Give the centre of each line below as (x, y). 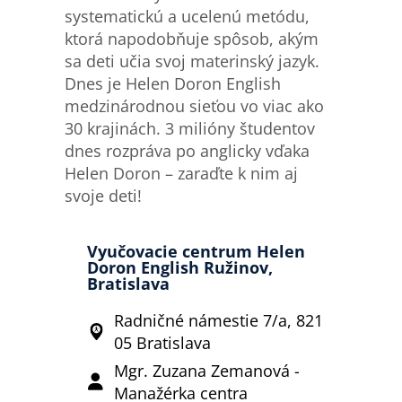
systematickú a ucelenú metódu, (188, 16)
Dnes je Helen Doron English (173, 83)
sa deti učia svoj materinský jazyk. (192, 61)
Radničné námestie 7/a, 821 (219, 320)
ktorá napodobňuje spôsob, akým (192, 38)
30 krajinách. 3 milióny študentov (190, 128)
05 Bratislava (163, 342)
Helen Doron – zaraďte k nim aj (182, 173)
